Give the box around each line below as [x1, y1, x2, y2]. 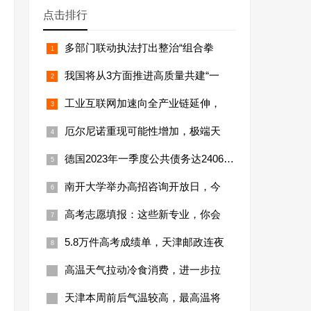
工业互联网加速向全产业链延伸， [65, 96, 221, 109]
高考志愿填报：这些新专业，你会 [65, 208, 221, 220]
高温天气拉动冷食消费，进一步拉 [65, 263, 221, 276]
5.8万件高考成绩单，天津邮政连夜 [65, 235, 224, 248]
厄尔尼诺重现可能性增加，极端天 [65, 124, 221, 137]
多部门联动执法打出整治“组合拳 [65, 41, 214, 53]
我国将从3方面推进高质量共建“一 [65, 69, 219, 81]
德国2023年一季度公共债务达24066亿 [65, 152, 224, 165]
